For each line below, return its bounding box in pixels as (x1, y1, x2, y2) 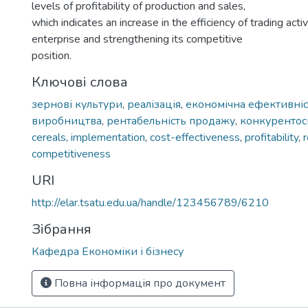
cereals (32, 130, 66, 145)
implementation (71, 130, 145, 145)
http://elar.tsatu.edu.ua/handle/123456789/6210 (32, 195, 269, 210)
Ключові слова (32, 73, 128, 91)
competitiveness (32, 146, 111, 162)
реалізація (127, 97, 181, 112)
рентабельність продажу (107, 113, 235, 129)
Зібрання (32, 220, 91, 239)
